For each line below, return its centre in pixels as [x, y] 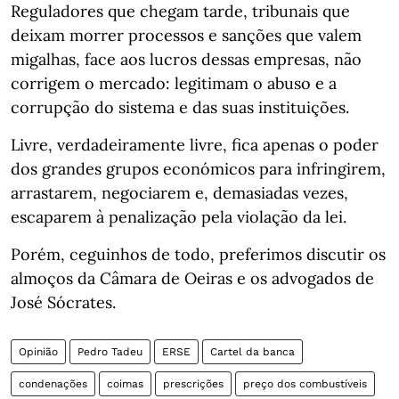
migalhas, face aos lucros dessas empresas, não [186, 59]
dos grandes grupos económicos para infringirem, [198, 169]
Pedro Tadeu [110, 352]
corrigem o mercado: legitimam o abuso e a [174, 83]
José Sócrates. [63, 302]
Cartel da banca [252, 352]
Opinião [38, 352]
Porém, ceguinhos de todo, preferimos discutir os [198, 254]
